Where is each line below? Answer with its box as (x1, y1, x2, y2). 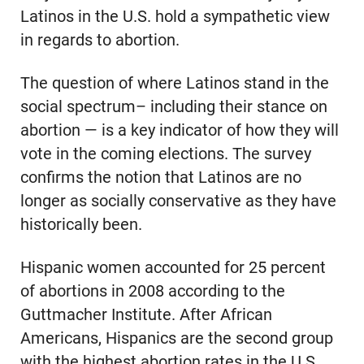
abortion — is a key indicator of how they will (19, 121, 339, 141)
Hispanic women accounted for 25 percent (19, 258, 326, 277)
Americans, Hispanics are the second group (19, 328, 333, 348)
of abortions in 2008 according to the (19, 281, 285, 301)
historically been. (19, 215, 142, 235)
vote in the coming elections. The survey (19, 145, 311, 164)
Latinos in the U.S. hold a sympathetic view (19, 7, 330, 27)
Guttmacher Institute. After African (19, 305, 272, 324)
